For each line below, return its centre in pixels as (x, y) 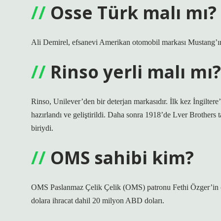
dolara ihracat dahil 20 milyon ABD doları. (98, 201)
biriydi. (42, 128)
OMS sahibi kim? (122, 157)
